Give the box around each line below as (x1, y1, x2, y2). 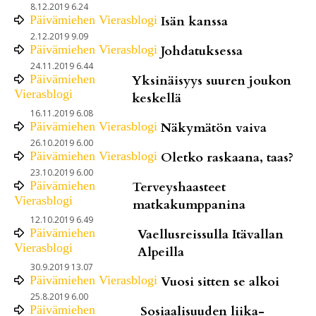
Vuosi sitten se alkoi (161, 272, 279, 291)
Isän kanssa (161, 12, 228, 30)
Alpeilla (137, 243, 184, 261)
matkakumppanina (133, 195, 246, 214)
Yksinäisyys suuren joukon (131, 71, 291, 90)
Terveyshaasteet (133, 178, 226, 196)
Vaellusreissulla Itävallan (137, 225, 284, 243)
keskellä (131, 89, 181, 107)
